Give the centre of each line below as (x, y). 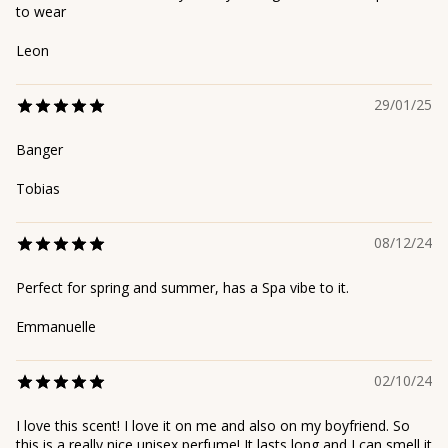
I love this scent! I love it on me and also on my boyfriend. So (213, 426)
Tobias (38, 189)
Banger (39, 150)
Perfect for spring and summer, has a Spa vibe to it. (182, 288)
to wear (41, 12)
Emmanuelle (56, 327)
